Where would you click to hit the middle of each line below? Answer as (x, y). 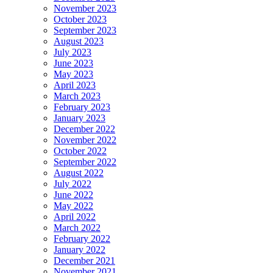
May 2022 (73, 205)
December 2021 (84, 260)
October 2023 (80, 19)
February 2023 (82, 107)
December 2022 (84, 129)
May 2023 (73, 74)
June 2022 (73, 194)
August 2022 (79, 172)
